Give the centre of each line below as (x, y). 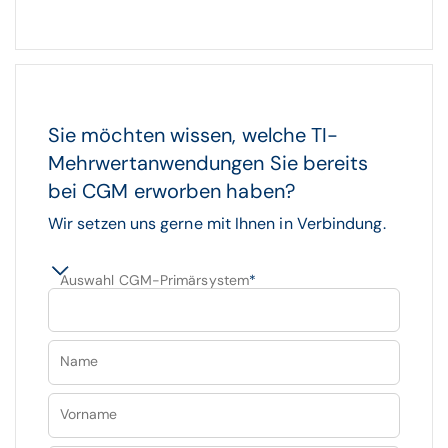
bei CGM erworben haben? (171, 191)
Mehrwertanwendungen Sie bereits (208, 163)
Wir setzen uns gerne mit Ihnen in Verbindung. (217, 223)
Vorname (89, 414)
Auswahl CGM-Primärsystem (154, 280)
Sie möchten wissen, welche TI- (193, 135)
